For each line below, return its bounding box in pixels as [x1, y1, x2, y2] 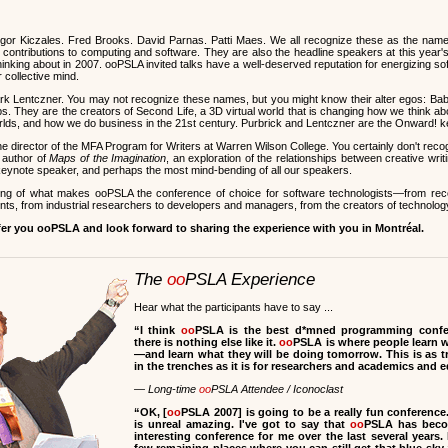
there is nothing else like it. [133, 336, 280, 348]
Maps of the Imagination [49, 152, 167, 164]
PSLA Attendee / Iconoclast [210, 383, 343, 395]
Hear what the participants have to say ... [133, 301, 333, 313]
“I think [133, 324, 181, 336]
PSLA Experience [184, 270, 315, 289]
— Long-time [133, 383, 199, 395]
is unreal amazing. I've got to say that [133, 418, 351, 430]
